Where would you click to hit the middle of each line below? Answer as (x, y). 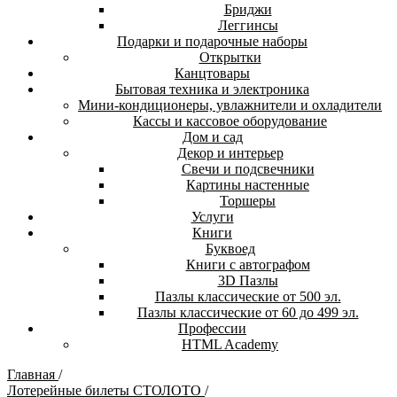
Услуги (212, 217)
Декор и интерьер (230, 153)
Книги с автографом (248, 265)
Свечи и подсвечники (248, 169)
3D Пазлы (248, 280)
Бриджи (248, 9)
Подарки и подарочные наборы (212, 41)
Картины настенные (248, 185)
